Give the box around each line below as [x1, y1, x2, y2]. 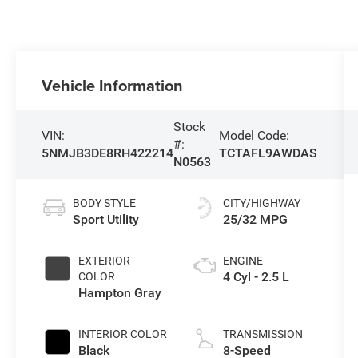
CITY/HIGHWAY [222, 196, 300, 209]
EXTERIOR [78, 253, 131, 267]
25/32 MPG [222, 211, 288, 227]
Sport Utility [73, 211, 140, 227]
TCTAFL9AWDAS [219, 145, 318, 161]
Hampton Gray [78, 284, 162, 300]
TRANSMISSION [222, 327, 303, 340]
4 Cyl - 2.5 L [222, 268, 289, 284]
